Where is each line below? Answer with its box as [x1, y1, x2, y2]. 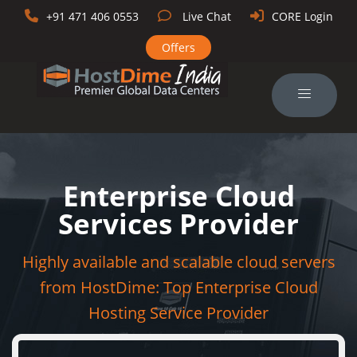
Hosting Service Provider [88, 302, 269, 324]
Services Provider [58, 205, 299, 242]
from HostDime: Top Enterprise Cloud [39, 277, 318, 298]
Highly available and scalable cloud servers [22, 251, 335, 273]
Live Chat [182, 9, 231, 24]
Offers [162, 40, 195, 55]
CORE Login [271, 9, 333, 24]
